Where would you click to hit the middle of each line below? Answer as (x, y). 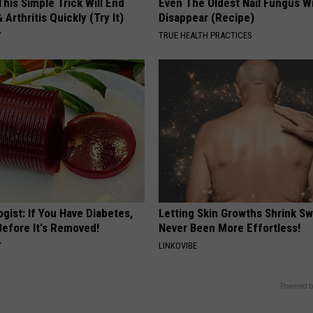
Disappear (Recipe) (207, 18)
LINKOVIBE (178, 246)
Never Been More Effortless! (230, 228)
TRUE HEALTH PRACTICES (206, 36)
